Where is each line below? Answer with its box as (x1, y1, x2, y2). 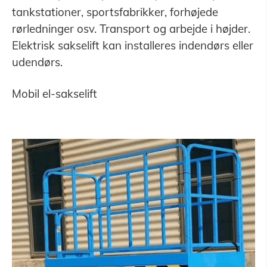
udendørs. (11, 55, 63, 70)
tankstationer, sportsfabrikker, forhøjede (11, 5, 218, 20)
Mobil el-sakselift (11, 86, 97, 101)
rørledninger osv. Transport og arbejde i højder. (11, 21, 250, 36)
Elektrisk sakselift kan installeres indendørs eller (11, 38, 253, 53)
